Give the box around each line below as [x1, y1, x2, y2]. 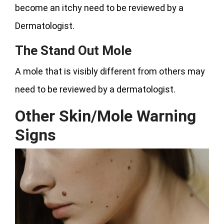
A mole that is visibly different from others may [15, 65, 205, 76]
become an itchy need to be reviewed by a [15, 2, 183, 13]
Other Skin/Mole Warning [15, 106, 196, 125]
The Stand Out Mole [15, 42, 131, 58]
